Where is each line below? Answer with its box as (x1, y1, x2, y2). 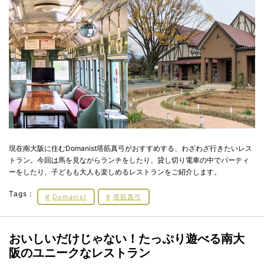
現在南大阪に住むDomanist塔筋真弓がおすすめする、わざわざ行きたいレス (9, 144, 252, 153)
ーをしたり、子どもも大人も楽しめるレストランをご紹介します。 (9, 167, 221, 177)
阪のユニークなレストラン (9, 246, 150, 260)
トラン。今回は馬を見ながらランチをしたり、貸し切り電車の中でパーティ (9, 156, 249, 165)
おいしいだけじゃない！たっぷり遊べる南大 (9, 232, 245, 246)
